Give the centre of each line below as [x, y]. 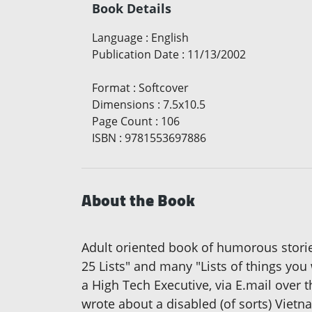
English [170, 38]
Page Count [122, 122]
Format [111, 88]
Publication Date [135, 55]
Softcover [164, 88]
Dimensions [123, 105]
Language [117, 38]
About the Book [138, 201]
